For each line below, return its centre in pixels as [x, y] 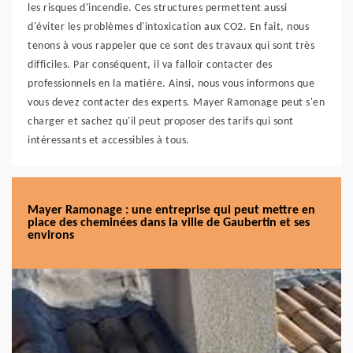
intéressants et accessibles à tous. [109, 141]
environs [51, 236]
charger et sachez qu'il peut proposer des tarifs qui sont [161, 122]
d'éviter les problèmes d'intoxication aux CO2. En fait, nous [168, 27]
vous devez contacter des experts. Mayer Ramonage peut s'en [176, 103]
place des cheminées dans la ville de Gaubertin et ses [169, 223]
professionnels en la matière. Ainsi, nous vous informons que [171, 84]
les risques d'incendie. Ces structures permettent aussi [158, 8]
